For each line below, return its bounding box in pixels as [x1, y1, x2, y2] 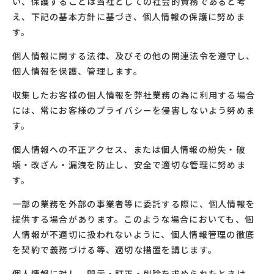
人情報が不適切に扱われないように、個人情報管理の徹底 [12, 228, 255, 240]
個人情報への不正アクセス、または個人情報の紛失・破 [12, 143, 245, 155]
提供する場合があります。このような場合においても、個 [12, 213, 254, 225]
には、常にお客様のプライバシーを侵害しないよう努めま [12, 104, 256, 116]
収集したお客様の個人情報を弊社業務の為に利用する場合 [12, 89, 256, 101]
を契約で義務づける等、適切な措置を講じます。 [12, 243, 218, 256]
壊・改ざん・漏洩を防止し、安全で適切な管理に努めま [12, 158, 246, 171]
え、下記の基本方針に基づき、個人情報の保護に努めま [12, 10, 245, 23]
